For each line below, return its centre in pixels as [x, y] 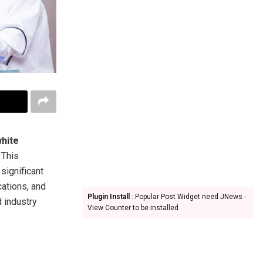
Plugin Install [109, 197]
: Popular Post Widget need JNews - [188, 197]
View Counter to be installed [133, 208]
